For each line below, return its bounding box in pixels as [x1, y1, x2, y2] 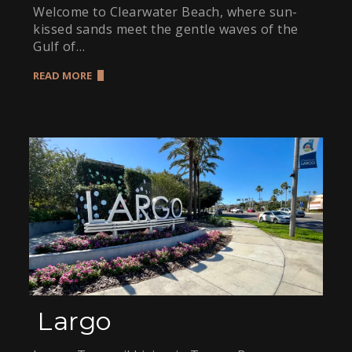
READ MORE [33, 68, 93, 82]
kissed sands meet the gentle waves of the [33, 20, 299, 38]
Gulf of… [33, 37, 86, 55]
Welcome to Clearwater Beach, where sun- [33, 2, 298, 20]
